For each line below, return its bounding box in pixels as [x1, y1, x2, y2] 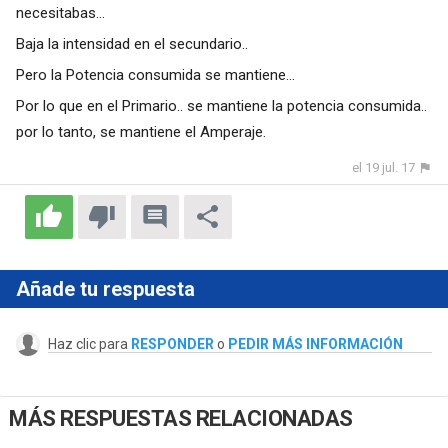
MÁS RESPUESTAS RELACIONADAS [9, 405, 353, 431]
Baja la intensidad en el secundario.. [15, 35, 248, 54]
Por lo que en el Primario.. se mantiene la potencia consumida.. [15, 97, 427, 116]
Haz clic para [47, 336, 131, 353]
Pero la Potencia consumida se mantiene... [15, 66, 295, 85]
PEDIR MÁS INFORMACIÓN [227, 336, 403, 353]
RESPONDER [130, 336, 214, 353]
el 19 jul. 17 [352, 160, 416, 176]
